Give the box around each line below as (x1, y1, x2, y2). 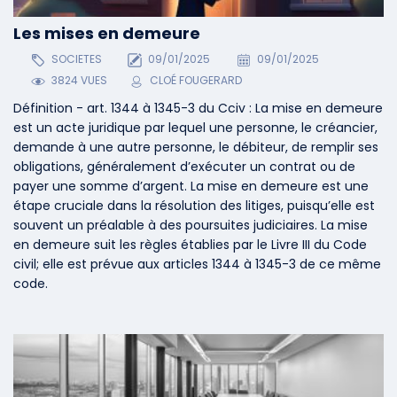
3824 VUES (48, 73, 107, 89)
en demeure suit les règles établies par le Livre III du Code (13, 236, 367, 254)
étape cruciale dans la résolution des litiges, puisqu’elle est (13, 197, 375, 215)
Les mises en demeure (13, 21, 200, 44)
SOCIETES (48, 51, 102, 67)
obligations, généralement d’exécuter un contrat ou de (13, 158, 355, 176)
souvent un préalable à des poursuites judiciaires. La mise (13, 216, 368, 235)
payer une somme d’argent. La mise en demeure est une (13, 177, 369, 196)
